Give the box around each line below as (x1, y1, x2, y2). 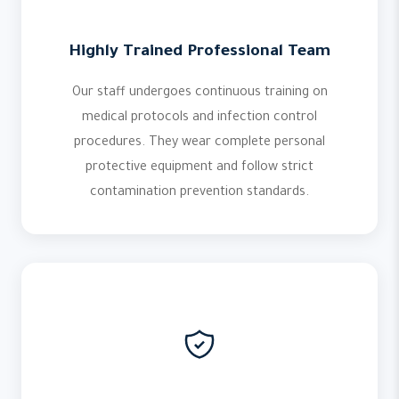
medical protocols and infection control (82, 111, 317, 126)
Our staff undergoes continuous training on (71, 86, 328, 101)
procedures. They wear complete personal (74, 136, 325, 151)
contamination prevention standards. (90, 186, 309, 200)
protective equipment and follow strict (85, 161, 313, 175)
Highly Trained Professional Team (69, 44, 330, 61)
